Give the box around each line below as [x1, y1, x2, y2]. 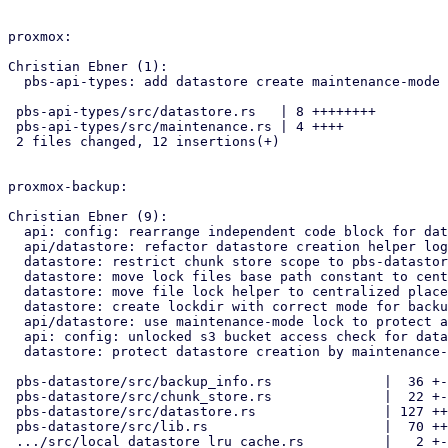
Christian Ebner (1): [8, 59, 168, 74]
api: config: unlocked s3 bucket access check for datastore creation [8, 329, 24, 344]
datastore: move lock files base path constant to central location [8, 269, 24, 284]
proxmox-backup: [8, 179, 128, 194]
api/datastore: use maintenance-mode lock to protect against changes [8, 314, 24, 329]
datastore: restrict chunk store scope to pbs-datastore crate [8, 254, 24, 269]
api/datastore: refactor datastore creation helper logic [8, 239, 24, 254]
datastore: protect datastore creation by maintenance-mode [8, 344, 24, 359]
